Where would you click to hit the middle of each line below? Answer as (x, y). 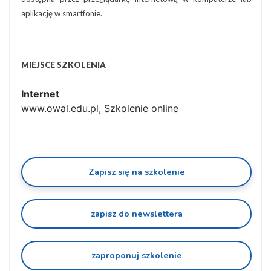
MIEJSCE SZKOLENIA (64, 65)
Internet (40, 94)
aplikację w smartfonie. (62, 13)
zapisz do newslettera (136, 214)
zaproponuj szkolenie (136, 255)
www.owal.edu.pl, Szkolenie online (100, 108)
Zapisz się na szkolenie (136, 172)
